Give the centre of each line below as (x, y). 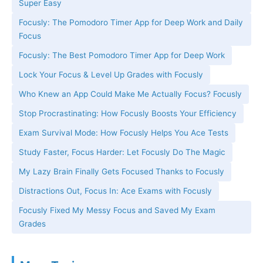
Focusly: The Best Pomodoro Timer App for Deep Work (122, 55)
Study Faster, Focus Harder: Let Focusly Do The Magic (122, 152)
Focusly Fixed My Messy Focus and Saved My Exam (117, 210)
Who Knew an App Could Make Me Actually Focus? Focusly (130, 94)
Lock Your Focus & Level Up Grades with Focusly (111, 75)
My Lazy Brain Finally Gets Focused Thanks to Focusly (122, 172)
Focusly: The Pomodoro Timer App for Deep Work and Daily (131, 23)
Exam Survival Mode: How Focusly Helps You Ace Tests (124, 133)
